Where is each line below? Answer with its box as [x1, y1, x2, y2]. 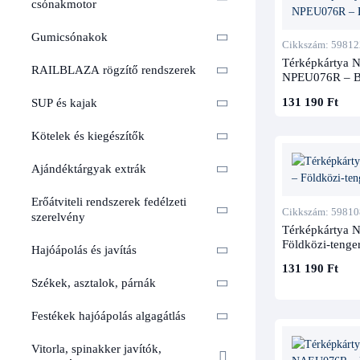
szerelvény [31, 211, 85, 224]
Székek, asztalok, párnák [31, 276, 156, 290]
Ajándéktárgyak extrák [31, 162, 146, 176]
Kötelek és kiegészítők [31, 129, 145, 143]
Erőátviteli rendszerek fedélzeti [31, 195, 186, 209]
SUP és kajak [31, 96, 97, 110]
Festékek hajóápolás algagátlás [31, 309, 186, 323]
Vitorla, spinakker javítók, [31, 342, 162, 356]
